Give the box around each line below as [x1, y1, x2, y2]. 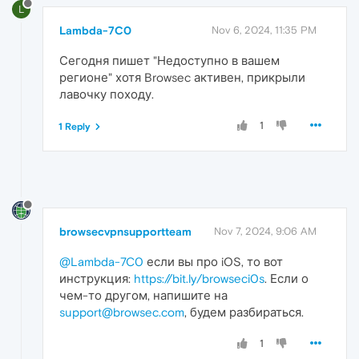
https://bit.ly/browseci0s [134, 271, 264, 285]
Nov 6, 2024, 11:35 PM [212, 23, 317, 36]
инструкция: [59, 271, 134, 285]
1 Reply [58, 120, 91, 132]
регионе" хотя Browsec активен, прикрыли [59, 70, 305, 84]
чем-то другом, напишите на [59, 288, 228, 302]
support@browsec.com [59, 305, 184, 319]
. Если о [264, 271, 309, 285]
